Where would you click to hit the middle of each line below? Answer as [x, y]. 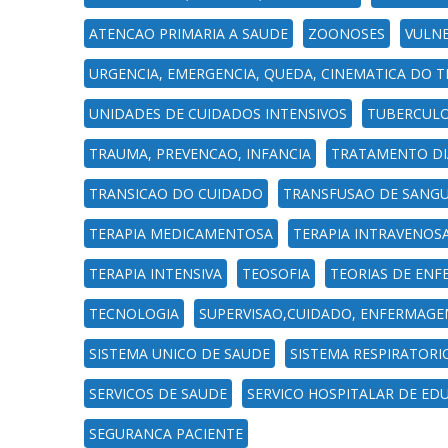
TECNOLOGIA [133, 313]
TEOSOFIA [275, 273]
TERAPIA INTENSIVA [155, 273]
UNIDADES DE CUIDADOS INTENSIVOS [217, 113]
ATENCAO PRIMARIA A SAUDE [188, 33]
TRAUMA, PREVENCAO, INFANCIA [199, 153]
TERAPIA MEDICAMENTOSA [180, 233]
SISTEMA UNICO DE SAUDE [179, 353]
